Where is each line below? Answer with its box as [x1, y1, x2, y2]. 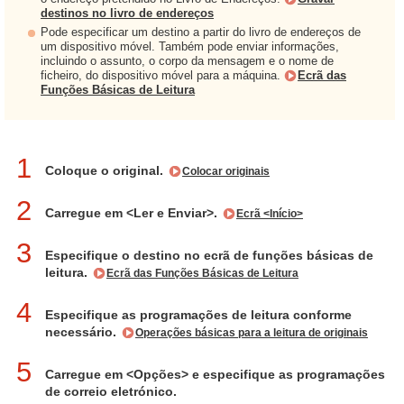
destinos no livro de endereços [41, 6, 214, 20]
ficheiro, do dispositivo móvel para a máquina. [41, 69, 284, 82]
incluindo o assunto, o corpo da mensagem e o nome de [41, 54, 334, 68]
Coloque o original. [45, 163, 167, 178]
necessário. [45, 325, 120, 339]
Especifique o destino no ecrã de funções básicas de [45, 248, 373, 262]
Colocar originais [182, 166, 270, 177]
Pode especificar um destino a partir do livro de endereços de [41, 25, 361, 39]
